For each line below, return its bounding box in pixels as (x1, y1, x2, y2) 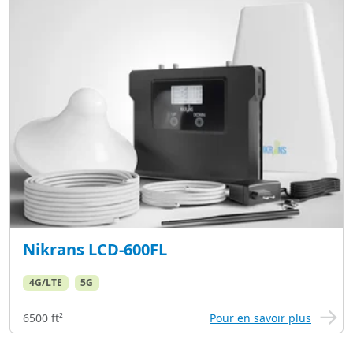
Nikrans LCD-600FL (23, 238, 167, 260)
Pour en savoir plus (210, 310, 311, 326)
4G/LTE (28, 275, 62, 289)
